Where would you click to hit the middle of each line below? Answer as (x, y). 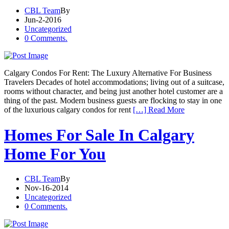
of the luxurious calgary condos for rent (68, 110)
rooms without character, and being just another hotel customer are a (113, 91)
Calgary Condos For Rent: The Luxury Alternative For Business (108, 73)
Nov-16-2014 (47, 188)
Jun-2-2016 (43, 20)
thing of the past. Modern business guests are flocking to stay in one (113, 101)
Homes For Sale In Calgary (99, 135)
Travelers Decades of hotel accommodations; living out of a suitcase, (114, 82)
